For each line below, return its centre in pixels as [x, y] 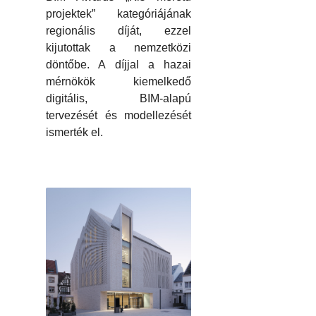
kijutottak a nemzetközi [119, 47]
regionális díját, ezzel [119, 30]
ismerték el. [74, 132]
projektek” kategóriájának [119, 13]
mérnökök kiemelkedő [119, 81]
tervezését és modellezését [119, 115]
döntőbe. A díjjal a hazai [119, 64]
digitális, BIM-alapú [119, 98]
